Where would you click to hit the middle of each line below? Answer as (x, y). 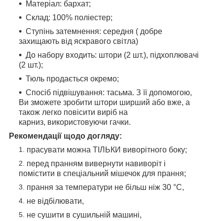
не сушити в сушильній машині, (84, 215)
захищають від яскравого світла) (78, 41)
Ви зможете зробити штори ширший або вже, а (104, 103)
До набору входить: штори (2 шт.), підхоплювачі (112, 55)
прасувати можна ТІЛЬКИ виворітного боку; (107, 150)
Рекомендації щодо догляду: (65, 136)
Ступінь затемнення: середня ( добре (94, 32)
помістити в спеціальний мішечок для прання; (102, 174)
